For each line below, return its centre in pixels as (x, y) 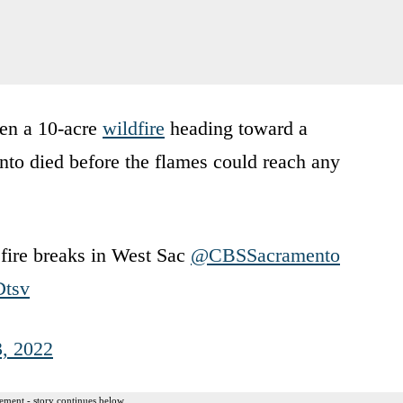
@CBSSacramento (265, 255)
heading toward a (236, 128)
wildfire (134, 128)
